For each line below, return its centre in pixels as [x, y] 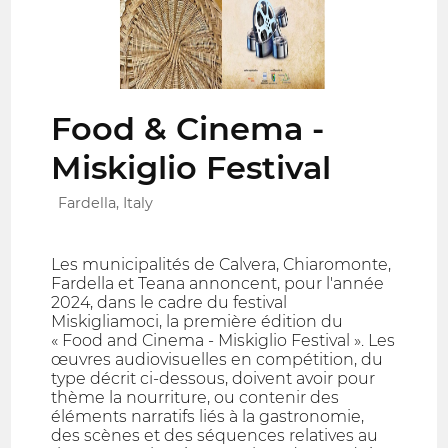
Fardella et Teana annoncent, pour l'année [218, 283]
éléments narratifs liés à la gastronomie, [208, 416]
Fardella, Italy [106, 203]
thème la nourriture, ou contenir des [195, 397]
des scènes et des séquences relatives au [215, 435]
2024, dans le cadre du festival [169, 302]
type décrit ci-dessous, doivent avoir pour [213, 378]
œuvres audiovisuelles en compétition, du [217, 359]
